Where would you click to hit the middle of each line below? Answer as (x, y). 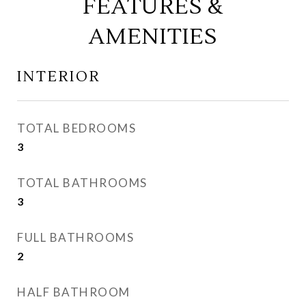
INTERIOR (59, 77)
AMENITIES (153, 37)
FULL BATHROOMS (75, 237)
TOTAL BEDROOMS (76, 128)
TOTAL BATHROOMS (82, 183)
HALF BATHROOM (74, 292)
